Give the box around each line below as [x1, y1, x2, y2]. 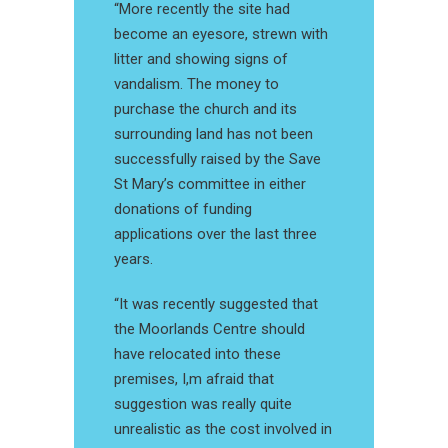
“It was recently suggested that [114, 295, 318, 314]
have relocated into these [114, 345, 281, 364]
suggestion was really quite [114, 395, 292, 414]
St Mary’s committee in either [114, 175, 306, 194]
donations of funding [114, 200, 252, 219]
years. [114, 250, 153, 269]
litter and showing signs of [114, 50, 288, 69]
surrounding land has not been [114, 125, 313, 144]
